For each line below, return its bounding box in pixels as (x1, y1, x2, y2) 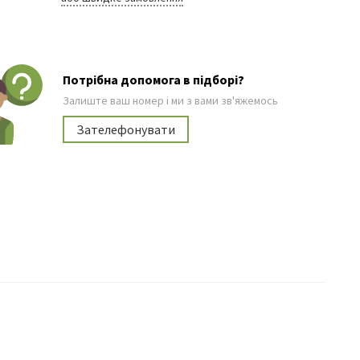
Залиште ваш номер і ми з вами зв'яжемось (63, 93, 279, 108)
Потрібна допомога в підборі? (63, 72, 245, 88)
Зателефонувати (76, 121, 176, 137)
